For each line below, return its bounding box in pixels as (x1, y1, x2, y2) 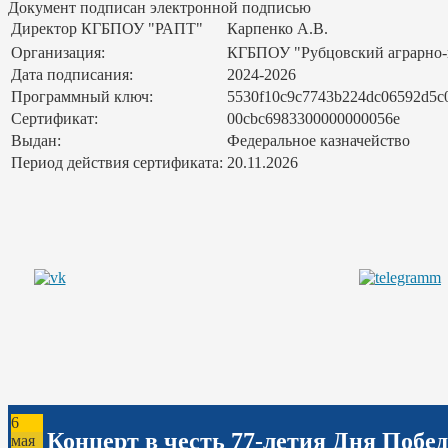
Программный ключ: (11, 88, 153, 106)
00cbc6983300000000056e (227, 110, 400, 128)
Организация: (11, 44, 105, 62)
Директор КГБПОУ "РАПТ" (11, 20, 203, 38)
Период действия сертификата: (11, 154, 223, 172)
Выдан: (11, 132, 61, 150)
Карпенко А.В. (227, 20, 328, 38)
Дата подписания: (11, 66, 133, 84)
